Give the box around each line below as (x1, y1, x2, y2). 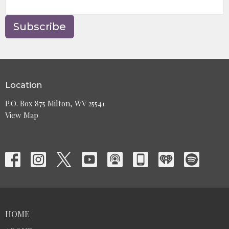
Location (5, 80, 42, 90)
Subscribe (13, 20, 66, 33)
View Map (5, 109, 38, 120)
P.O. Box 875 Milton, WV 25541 (5, 98, 105, 108)
